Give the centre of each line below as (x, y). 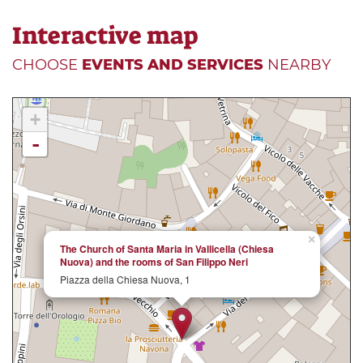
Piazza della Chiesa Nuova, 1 (125, 280)
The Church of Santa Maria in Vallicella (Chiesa (167, 249)
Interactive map (105, 36)
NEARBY (297, 65)
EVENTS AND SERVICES (173, 65)
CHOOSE (47, 65)
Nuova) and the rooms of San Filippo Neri (154, 262)
